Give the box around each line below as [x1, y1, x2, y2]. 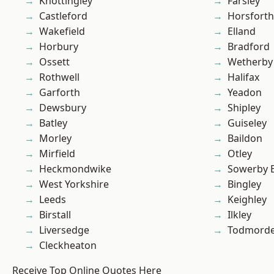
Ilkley [228, 208, 251, 222]
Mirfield [39, 147, 75, 161]
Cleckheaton [39, 239, 97, 253]
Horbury [39, 40, 78, 54]
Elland [228, 24, 256, 39]
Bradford [228, 40, 270, 54]
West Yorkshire [39, 177, 109, 191]
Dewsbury [39, 101, 86, 115]
